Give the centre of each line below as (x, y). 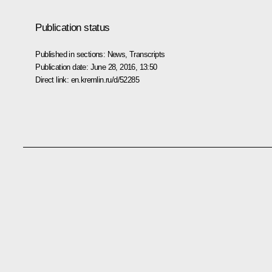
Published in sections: (71, 54)
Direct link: (53, 80)
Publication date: (63, 67)
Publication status (73, 27)
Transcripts (147, 54)
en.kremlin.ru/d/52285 (105, 80)
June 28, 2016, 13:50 (124, 67)
